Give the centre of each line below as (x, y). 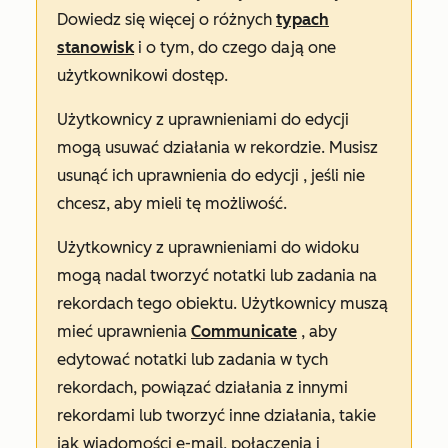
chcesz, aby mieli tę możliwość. (172, 204)
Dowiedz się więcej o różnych (166, 20)
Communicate (244, 332)
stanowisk (95, 48)
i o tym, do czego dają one (235, 48)
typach (302, 20)
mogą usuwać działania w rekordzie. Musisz (217, 148)
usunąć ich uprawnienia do (156, 176)
